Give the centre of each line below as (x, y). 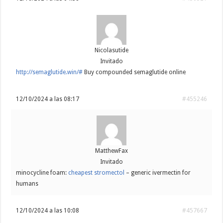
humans (27, 184)
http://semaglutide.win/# (50, 72)
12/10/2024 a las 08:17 (48, 99)
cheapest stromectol (97, 173)
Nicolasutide (111, 51)
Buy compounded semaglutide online (134, 72)
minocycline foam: (42, 173)
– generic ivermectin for (158, 173)
